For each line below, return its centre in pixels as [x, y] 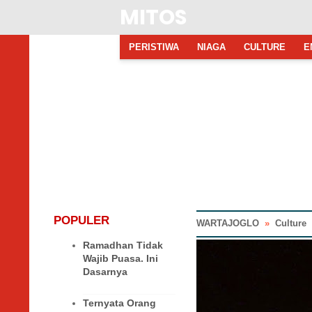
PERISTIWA [154, 47]
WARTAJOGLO [228, 224]
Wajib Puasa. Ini [120, 259]
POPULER [81, 220]
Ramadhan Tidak [123, 245]
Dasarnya [105, 272]
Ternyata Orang [119, 303]
